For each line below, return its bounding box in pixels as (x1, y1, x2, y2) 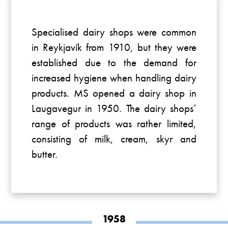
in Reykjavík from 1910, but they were (32, 40, 196, 54)
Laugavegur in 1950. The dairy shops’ (32, 101, 196, 116)
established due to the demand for (32, 55, 196, 70)
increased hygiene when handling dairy (32, 71, 196, 85)
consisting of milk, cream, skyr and (32, 132, 196, 146)
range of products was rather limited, (32, 117, 196, 131)
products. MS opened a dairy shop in (32, 86, 196, 100)
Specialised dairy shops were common (32, 25, 196, 39)
